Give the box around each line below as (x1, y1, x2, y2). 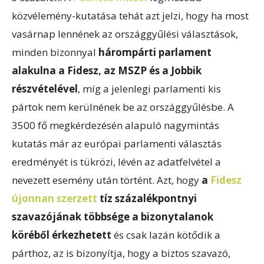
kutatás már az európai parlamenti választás (12, 137, 222, 150)
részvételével (12, 82, 78, 95)
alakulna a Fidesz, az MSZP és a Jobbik (12, 64, 202, 77)
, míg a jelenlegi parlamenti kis (78, 82, 221, 95)
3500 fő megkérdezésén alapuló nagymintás (12, 118, 219, 132)
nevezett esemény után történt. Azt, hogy (12, 173, 202, 187)
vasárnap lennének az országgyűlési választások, (12, 27, 238, 41)
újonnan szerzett (12, 192, 97, 205)
